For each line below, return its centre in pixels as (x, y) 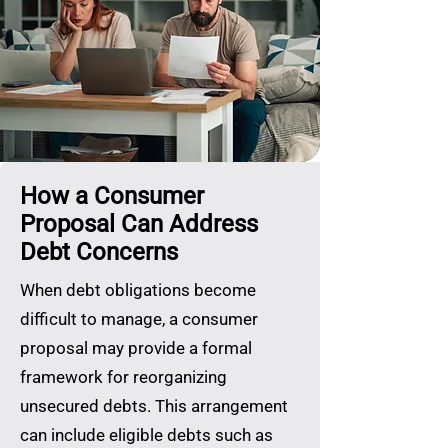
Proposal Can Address (139, 224)
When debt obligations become (138, 290)
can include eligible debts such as (146, 435)
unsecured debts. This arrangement (154, 406)
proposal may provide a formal (136, 348)
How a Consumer (112, 196)
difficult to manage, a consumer (139, 319)
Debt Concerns (99, 252)
